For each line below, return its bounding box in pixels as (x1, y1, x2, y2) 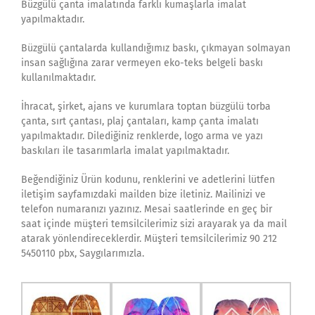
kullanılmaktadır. (21, 72, 96, 84)
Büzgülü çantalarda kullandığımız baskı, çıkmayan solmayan (21, 42, 290, 55)
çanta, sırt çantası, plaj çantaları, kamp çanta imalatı (21, 115, 259, 128)
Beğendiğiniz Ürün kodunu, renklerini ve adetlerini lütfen (21, 174, 275, 186)
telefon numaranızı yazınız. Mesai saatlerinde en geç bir (21, 203, 272, 216)
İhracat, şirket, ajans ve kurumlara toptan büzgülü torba (21, 101, 271, 113)
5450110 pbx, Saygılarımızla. (21, 247, 144, 260)
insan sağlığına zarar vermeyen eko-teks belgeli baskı (21, 57, 263, 70)
